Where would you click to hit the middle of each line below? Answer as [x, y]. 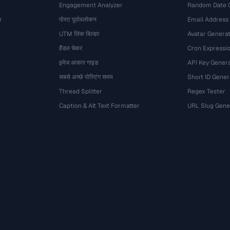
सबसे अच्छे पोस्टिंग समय [86, 77]
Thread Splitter [81, 91]
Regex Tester [206, 91]
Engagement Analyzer [91, 5]
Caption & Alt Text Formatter [100, 106]
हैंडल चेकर [71, 48]
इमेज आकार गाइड [79, 63]
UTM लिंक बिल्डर [79, 34]
